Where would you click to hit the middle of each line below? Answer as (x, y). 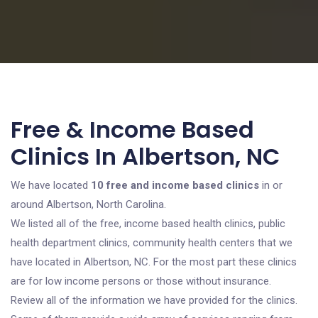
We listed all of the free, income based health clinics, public (148, 224)
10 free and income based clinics (175, 185)
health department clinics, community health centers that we (152, 243)
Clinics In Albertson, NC (145, 157)
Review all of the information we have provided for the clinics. (154, 300)
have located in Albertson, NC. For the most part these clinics (154, 262)
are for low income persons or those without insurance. (141, 281)
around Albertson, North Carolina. (88, 204)
